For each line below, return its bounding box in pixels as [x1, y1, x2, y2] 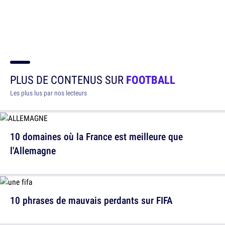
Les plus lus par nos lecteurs [10, 88, 87, 98]
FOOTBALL [126, 72, 175, 88]
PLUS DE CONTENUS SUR [10, 72, 126, 88]
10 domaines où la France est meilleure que [10, 130, 183, 144]
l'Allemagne [10, 144, 56, 158]
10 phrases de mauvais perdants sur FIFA [10, 193, 173, 207]
